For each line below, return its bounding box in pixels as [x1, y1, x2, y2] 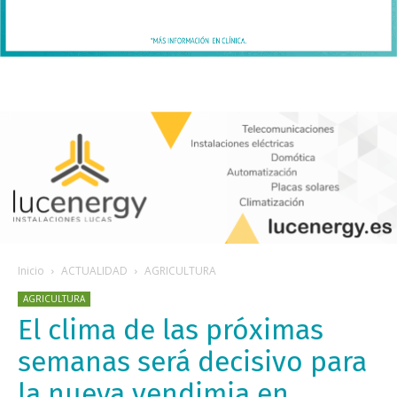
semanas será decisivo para [18, 345, 367, 378]
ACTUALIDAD [61, 263, 128, 278]
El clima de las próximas [18, 313, 323, 346]
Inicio [18, 263, 44, 278]
